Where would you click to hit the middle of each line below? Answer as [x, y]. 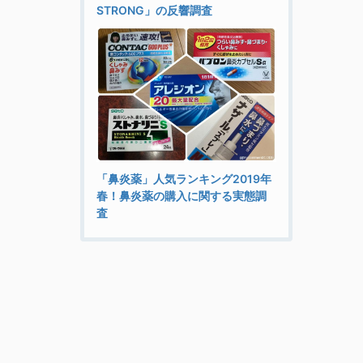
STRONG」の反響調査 [154, 11]
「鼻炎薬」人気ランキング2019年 [184, 179]
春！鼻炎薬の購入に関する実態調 [181, 196]
